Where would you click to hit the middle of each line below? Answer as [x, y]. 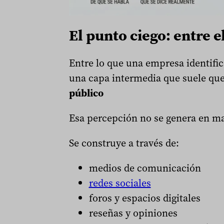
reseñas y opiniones [133, 213]
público [86, 93]
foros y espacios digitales [144, 198]
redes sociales [120, 183]
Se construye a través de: [124, 143]
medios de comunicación [145, 168]
